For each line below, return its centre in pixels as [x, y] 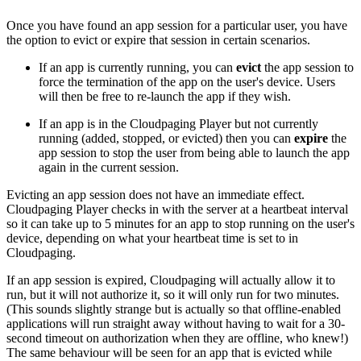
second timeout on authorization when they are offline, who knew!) [177, 338]
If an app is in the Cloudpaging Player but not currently [178, 123]
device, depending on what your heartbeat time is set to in [152, 238]
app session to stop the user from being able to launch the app [194, 152]
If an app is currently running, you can [137, 67]
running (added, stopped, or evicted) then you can [166, 138]
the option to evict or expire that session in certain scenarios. [158, 39]
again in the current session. [109, 167]
